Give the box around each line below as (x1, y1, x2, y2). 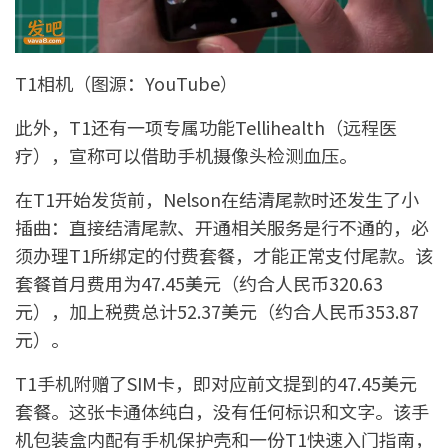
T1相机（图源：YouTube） (15, 70, 238, 97)
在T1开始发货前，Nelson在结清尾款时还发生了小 (15, 186, 419, 213)
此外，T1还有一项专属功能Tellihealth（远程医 (15, 114, 397, 141)
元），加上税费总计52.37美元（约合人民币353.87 (15, 298, 419, 325)
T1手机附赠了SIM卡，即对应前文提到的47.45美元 (15, 370, 417, 397)
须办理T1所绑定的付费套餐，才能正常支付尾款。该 (15, 242, 433, 269)
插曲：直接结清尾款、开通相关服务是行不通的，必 (15, 214, 429, 241)
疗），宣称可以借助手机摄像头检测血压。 (15, 142, 357, 169)
